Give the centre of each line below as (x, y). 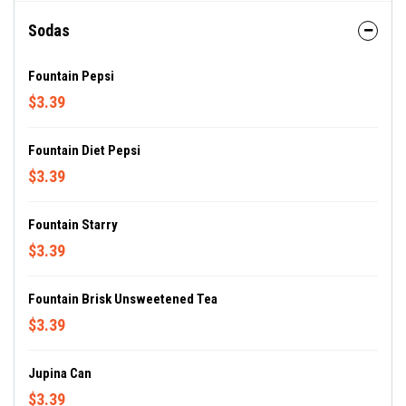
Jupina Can (60, 373)
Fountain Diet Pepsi (84, 150)
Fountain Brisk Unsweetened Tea (123, 299)
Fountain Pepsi (71, 76)
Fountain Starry (73, 225)
